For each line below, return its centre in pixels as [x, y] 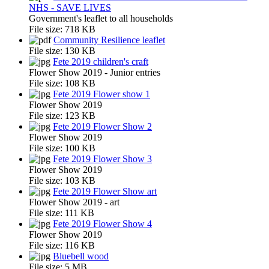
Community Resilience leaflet [109, 40]
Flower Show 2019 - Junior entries [95, 72]
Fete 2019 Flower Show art [105, 191]
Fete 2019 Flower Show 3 [102, 159]
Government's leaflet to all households [101, 18]
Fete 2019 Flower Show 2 [102, 126]
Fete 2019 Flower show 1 [101, 94]
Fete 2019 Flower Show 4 [102, 223]
